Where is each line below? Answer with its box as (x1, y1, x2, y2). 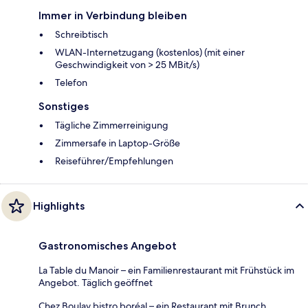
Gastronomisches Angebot (38, 239, 177, 253)
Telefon (55, 76, 87, 89)
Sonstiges (38, 100, 89, 113)
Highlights (33, 199, 85, 213)
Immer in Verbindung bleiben (38, 9, 187, 23)
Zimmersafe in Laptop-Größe (55, 137, 180, 150)
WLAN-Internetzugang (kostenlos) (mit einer (55, 46, 245, 59)
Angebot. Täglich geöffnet (38, 276, 153, 289)
